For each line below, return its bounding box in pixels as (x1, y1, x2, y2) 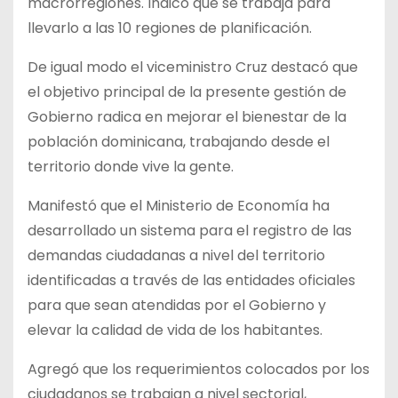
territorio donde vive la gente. (28, 156, 234, 178)
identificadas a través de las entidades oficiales (28, 270, 355, 291)
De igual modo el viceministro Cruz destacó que (28, 57, 358, 78)
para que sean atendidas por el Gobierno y (28, 295, 326, 316)
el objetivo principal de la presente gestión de (28, 82, 346, 103)
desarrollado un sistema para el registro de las (28, 220, 352, 242)
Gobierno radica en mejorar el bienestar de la (28, 107, 346, 128)
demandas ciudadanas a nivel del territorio (28, 245, 325, 267)
